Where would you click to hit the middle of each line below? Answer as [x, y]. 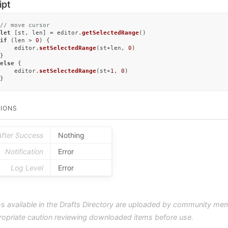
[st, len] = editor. [46, 33]
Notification [24, 151]
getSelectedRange [110, 33]
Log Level [27, 167]
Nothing [72, 135]
